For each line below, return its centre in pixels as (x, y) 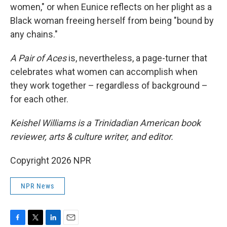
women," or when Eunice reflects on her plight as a (111, 7)
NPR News (37, 186)
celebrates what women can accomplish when (104, 72)
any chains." (34, 34)
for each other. (39, 99)
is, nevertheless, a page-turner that (138, 58)
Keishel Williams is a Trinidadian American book (105, 123)
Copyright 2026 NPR (51, 161)
